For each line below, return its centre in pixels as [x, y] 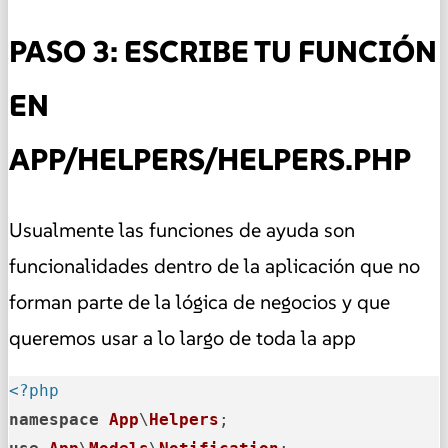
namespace [54, 420]
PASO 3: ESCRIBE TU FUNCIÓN [223, 52]
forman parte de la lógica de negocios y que [199, 302]
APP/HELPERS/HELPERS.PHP [210, 160]
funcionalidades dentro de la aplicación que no [214, 266]
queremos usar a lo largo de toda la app [182, 338]
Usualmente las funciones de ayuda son [182, 230]
